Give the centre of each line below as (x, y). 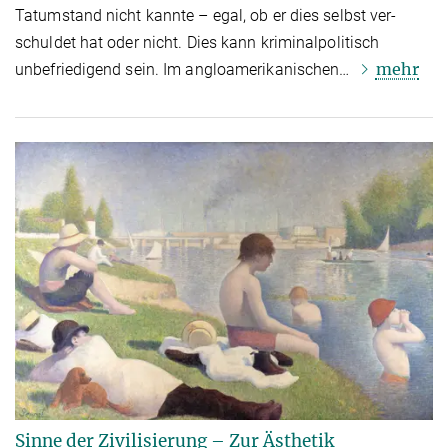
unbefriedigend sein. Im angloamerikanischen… (184, 69)
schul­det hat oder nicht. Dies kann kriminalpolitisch (197, 42)
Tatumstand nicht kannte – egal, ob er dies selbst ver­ (206, 15)
